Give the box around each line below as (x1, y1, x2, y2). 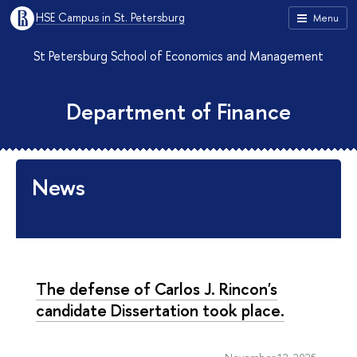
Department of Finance (66, 96, 291, 127)
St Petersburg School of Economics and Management (33, 47, 324, 65)
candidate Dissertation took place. (36, 299, 284, 321)
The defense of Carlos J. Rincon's (36, 277, 277, 300)
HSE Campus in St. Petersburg (36, 10, 185, 25)
